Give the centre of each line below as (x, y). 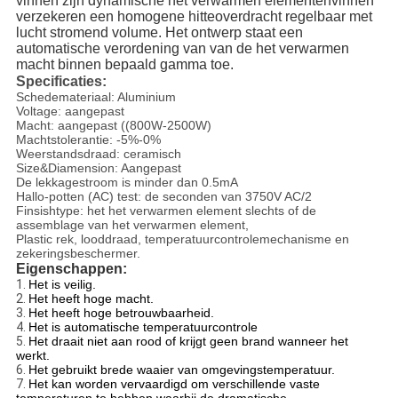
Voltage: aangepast (70, 111)
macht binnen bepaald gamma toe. (124, 65)
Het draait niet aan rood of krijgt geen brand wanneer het (188, 342)
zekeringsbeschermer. (78, 254)
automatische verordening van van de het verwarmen (182, 49)
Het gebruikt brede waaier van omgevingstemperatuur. (181, 370)
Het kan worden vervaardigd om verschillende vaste (174, 384)
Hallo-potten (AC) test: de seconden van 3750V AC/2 (163, 197)
